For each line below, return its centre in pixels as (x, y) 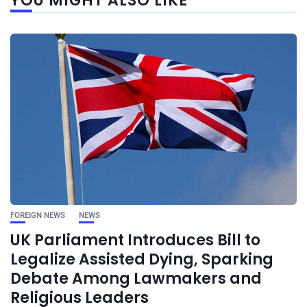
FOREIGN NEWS (38, 216)
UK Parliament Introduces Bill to (135, 241)
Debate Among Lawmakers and (136, 279)
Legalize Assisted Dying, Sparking (142, 260)
